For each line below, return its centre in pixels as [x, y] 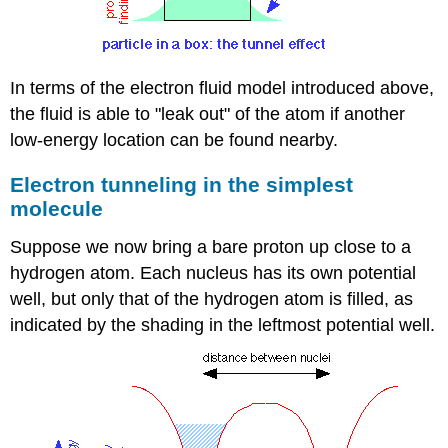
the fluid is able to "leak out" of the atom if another [208, 113]
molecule [57, 209]
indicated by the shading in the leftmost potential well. [223, 325]
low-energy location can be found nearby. [174, 139]
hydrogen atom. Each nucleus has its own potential [213, 273]
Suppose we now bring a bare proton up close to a [211, 247]
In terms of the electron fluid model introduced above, [222, 87]
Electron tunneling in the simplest [182, 185]
